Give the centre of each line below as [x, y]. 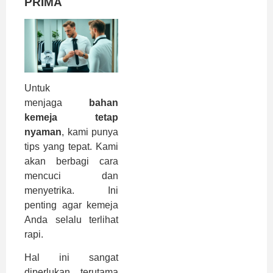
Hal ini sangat [71, 258]
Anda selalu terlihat [71, 220]
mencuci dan [71, 176]
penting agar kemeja [71, 205]
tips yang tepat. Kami [71, 147]
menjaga [57, 103]
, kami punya [90, 132]
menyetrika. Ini [71, 191]
